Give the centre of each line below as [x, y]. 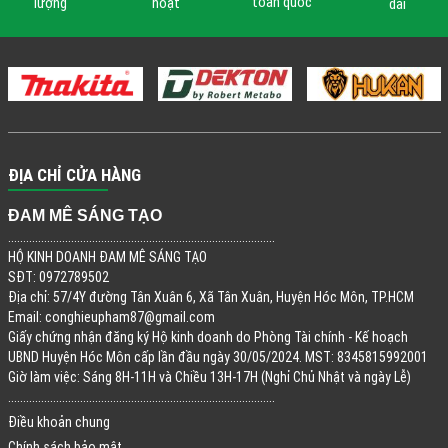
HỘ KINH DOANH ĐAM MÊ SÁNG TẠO [107, 256]
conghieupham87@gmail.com [129, 316]
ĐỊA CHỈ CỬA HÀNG [74, 174]
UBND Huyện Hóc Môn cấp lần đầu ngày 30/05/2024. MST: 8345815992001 [217, 356]
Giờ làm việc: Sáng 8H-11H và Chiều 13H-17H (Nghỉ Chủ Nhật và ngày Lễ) [209, 376]
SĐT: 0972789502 [58, 276]
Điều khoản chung [58, 421]
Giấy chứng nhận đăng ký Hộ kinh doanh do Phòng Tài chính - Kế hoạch [207, 336]
